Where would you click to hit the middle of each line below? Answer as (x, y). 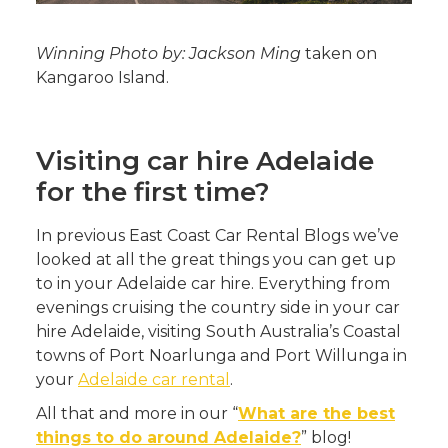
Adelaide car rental (154, 380)
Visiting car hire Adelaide (205, 161)
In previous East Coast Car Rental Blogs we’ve (217, 236)
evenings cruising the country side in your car (218, 308)
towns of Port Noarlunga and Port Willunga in (221, 356)
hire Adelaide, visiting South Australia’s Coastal (218, 332)
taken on (339, 54)
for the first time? (153, 192)
